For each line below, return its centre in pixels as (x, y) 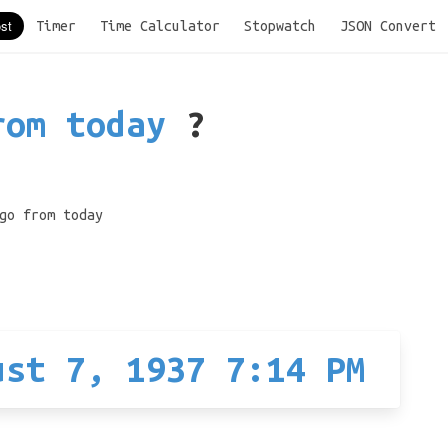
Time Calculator (160, 26)
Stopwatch (280, 26)
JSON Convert (388, 26)
